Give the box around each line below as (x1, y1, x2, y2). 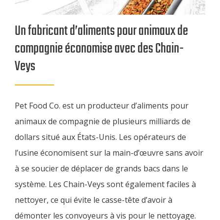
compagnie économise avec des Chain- (15, 38, 184, 60)
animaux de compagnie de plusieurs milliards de (15, 116, 191, 127)
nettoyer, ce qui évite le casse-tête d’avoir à (15, 194, 172, 206)
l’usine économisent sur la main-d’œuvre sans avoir (15, 147, 203, 159)
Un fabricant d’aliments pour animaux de (15, 21, 188, 42)
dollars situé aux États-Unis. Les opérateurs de (15, 132, 186, 143)
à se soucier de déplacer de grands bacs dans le (15, 163, 188, 174)
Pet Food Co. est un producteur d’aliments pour (15, 100, 189, 111)
